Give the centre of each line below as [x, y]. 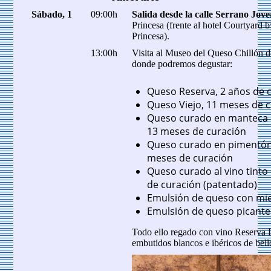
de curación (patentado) [202, 185]
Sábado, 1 [52, 15]
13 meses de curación [197, 132]
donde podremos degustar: [182, 64]
